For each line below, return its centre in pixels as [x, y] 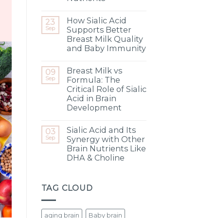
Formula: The [93, 80]
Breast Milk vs [94, 71]
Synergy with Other [106, 139]
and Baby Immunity [106, 48]
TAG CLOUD [67, 188]
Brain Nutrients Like [106, 149]
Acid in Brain [91, 99]
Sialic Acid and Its [101, 130]
